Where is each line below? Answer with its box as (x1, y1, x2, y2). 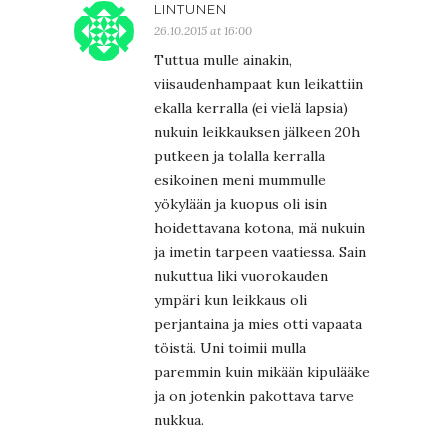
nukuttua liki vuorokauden (154, 266, 328, 285)
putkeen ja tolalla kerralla (154, 146, 325, 165)
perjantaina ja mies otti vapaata (154, 314, 362, 333)
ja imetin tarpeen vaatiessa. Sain (154, 242, 366, 261)
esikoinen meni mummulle (154, 170, 326, 189)
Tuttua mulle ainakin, (154, 50, 292, 69)
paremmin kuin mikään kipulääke (154, 362, 370, 381)
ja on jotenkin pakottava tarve (154, 386, 354, 405)
